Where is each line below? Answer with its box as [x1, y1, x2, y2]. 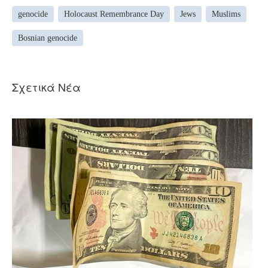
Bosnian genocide [18, 33, 77, 43]
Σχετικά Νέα [12, 78, 81, 95]
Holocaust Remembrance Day [64, 10, 164, 19]
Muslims [212, 10, 240, 19]
